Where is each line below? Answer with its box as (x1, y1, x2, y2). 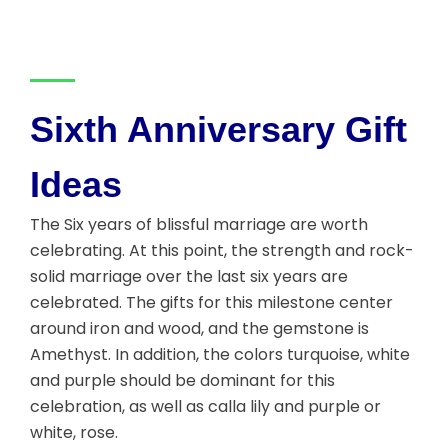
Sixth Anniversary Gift (30, 109, 407, 151)
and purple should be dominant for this (30, 369, 335, 393)
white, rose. (30, 421, 118, 445)
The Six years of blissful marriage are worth (30, 213, 368, 237)
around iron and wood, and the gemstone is (30, 317, 369, 341)
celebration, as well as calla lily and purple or (30, 395, 381, 419)
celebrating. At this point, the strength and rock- (30, 239, 414, 263)
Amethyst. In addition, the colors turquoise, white (30, 343, 410, 367)
